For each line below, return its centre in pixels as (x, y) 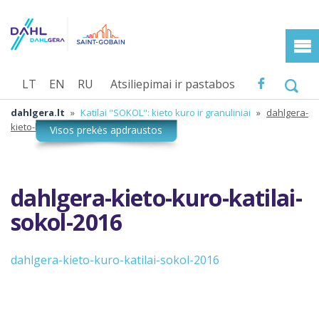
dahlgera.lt (38, 112)
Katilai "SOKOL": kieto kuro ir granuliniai (166, 112)
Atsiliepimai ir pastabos (173, 84)
